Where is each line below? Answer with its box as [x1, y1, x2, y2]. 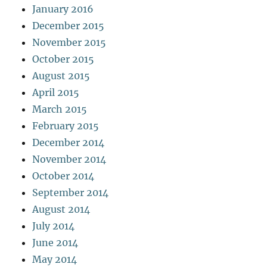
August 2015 [32, 69, 91, 82]
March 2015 [32, 103, 88, 115]
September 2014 [32, 186, 109, 198]
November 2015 [32, 36, 107, 48]
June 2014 [32, 236, 79, 249]
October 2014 [32, 169, 95, 182]
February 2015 [32, 119, 100, 132]
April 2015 [32, 86, 80, 98]
